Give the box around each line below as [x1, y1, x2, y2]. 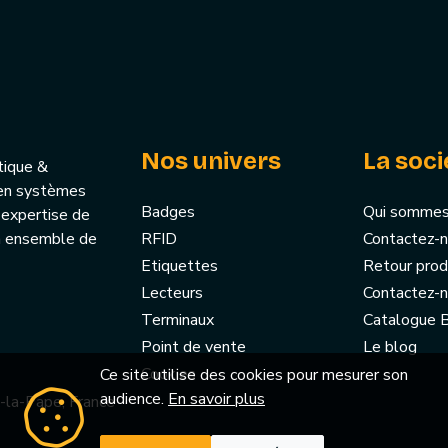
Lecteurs [141, 282, 203, 305]
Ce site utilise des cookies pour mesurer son [100, 364, 408, 386]
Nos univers [141, 147, 281, 176]
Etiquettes [141, 255, 218, 278]
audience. [100, 388, 168, 410]
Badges [141, 201, 195, 224]
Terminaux [141, 309, 214, 332]
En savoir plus [168, 388, 265, 410]
